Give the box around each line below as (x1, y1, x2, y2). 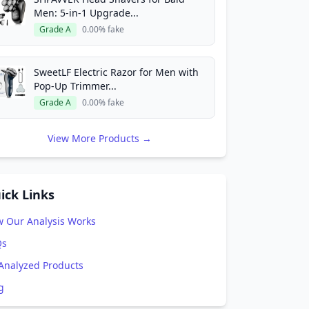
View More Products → (47, 132, 152, 145)
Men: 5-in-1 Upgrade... (34, 6, 139, 19)
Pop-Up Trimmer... (34, 79, 117, 92)
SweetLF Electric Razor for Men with (34, 66, 199, 79)
